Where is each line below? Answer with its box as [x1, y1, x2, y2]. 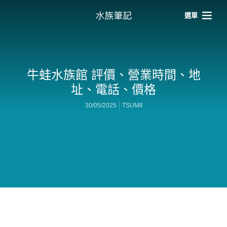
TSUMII [122, 102, 142, 109]
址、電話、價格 [71, 83, 156, 96]
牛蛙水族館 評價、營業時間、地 [26, 68, 201, 82]
